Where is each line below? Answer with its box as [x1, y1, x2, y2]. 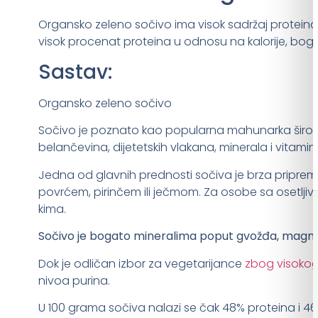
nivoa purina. [38, 272, 110, 289]
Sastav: [38, 57, 112, 86]
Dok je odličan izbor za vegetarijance [38, 255, 245, 272]
